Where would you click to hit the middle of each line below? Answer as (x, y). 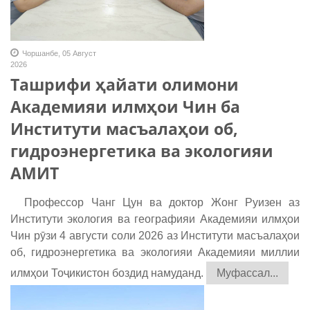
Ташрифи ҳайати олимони (125, 85)
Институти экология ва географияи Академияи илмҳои (155, 219)
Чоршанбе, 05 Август (59, 54)
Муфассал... (247, 273)
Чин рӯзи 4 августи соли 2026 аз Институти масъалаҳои (155, 236)
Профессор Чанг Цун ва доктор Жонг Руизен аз (155, 203)
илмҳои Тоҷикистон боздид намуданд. (107, 273)
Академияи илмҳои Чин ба (125, 107)
